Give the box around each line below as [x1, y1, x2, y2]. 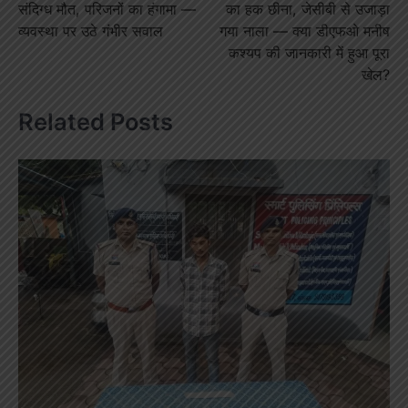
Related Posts [18, 107, 173, 137]
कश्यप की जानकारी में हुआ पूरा [229, 43, 390, 62]
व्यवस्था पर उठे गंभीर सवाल [18, 21, 163, 40]
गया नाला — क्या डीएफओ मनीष [219, 21, 390, 40]
